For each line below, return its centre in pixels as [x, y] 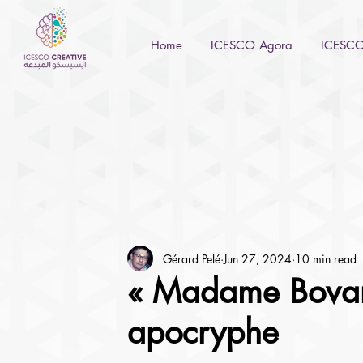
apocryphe [203, 332]
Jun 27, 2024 [257, 258]
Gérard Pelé [191, 258]
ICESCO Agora [251, 45]
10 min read [325, 258]
